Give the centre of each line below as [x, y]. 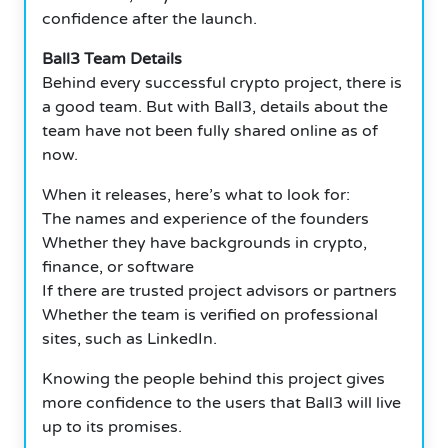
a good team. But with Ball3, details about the [215, 106]
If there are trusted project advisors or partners [219, 290]
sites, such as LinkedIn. [129, 338]
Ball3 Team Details [112, 58]
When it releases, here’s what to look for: [196, 194]
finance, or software [118, 266]
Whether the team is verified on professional [210, 314]
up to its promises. [112, 426]
